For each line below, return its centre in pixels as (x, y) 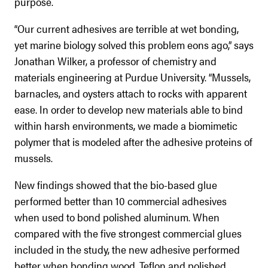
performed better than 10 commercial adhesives (121, 200)
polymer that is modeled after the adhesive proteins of (133, 141)
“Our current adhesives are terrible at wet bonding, (127, 28)
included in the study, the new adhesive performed (127, 249)
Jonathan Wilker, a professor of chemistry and (115, 60)
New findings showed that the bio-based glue (116, 184)
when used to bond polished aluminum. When (117, 217)
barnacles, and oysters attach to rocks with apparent (131, 93)
